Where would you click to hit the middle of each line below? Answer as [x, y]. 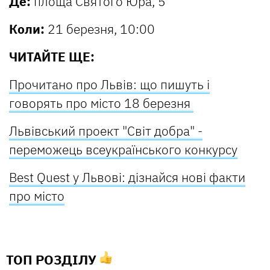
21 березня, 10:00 [100, 29]
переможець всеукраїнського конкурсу [123, 150]
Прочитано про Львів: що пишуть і [109, 85]
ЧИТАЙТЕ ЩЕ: [52, 57]
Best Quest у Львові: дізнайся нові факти [127, 177]
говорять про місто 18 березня [101, 103]
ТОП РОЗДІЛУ [53, 260]
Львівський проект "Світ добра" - [106, 131]
